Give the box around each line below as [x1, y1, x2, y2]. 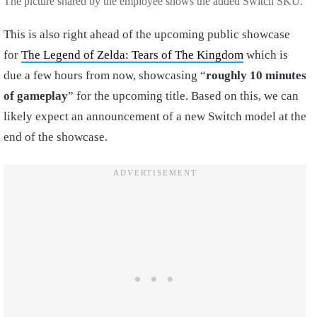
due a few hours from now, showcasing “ [4, 68, 206, 82]
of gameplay [4, 88, 68, 103]
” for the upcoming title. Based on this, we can [68, 88, 299, 103]
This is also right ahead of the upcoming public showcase [4, 27, 290, 41]
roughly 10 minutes [206, 68, 306, 82]
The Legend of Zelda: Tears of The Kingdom [21, 47, 243, 62]
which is [243, 47, 288, 62]
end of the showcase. [4, 129, 108, 144]
